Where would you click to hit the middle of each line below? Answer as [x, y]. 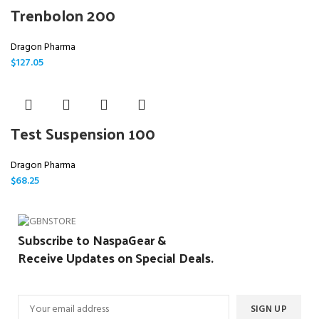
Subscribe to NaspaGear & [92, 239]
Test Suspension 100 [83, 133]
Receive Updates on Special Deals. [116, 257]
